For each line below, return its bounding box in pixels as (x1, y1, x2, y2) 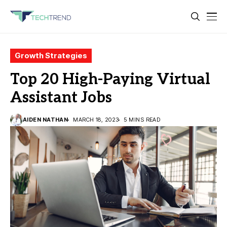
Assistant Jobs (10, 89, 112, 107)
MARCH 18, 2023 (73, 116, 119, 123)
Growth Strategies (15, 51, 87, 60)
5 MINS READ (124, 116, 161, 123)
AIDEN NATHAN (23, 116, 68, 123)
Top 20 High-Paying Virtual (10, 70, 210, 89)
